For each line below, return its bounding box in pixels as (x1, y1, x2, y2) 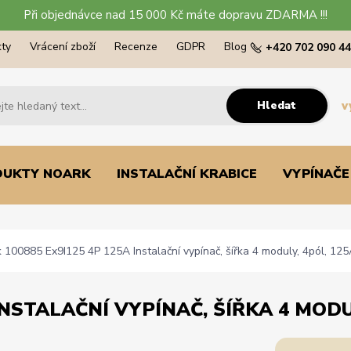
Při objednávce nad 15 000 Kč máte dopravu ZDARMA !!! (24, 7, 327, 23)
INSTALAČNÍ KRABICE (116, 165, 257, 183)
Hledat (257, 97, 297, 113)
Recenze (114, 39, 157, 54)
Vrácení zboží (30, 39, 96, 54)
